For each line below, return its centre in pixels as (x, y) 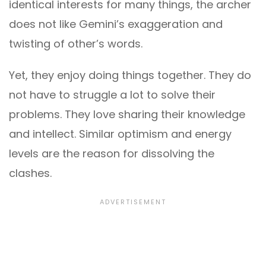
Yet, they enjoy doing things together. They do (130, 75)
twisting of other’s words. (76, 44)
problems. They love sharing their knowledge (127, 115)
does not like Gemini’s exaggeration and (116, 24)
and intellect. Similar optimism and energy (120, 134)
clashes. (30, 173)
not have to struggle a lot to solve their (112, 95)
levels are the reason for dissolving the (112, 154)
